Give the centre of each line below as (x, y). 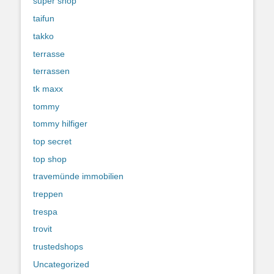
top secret (52, 141)
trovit (43, 229)
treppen (48, 194)
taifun (44, 19)
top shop (50, 159)
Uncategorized (61, 264)
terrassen (51, 71)
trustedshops (58, 247)
